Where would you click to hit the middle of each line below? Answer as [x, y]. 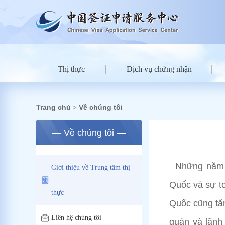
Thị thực [71, 69]
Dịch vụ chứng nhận [159, 69]
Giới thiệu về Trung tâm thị [91, 167]
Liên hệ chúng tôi [76, 218]
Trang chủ [53, 107]
